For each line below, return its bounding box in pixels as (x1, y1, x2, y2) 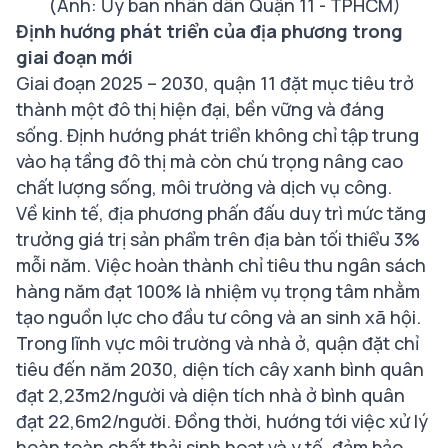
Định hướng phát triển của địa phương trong (16, 19, 403, 44)
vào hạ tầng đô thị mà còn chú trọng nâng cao (16, 149, 403, 174)
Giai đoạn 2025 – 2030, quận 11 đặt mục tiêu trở (16, 71, 414, 96)
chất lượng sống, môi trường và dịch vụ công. (16, 175, 392, 200)
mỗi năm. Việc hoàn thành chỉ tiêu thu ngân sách (16, 253, 426, 278)
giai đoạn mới (16, 45, 133, 70)
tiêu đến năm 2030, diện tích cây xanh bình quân (16, 357, 424, 382)
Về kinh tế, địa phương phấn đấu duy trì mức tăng (16, 201, 426, 226)
